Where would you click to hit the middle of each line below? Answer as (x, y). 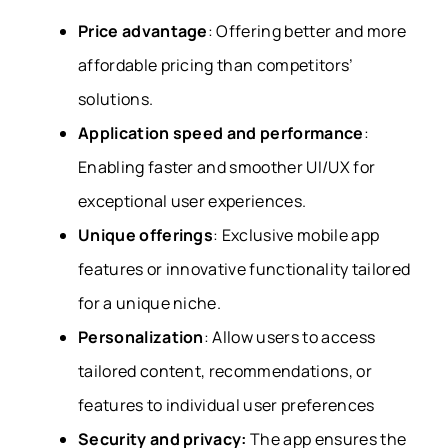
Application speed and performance (221, 132)
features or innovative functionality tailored (244, 268)
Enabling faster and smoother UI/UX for (227, 166)
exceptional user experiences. (192, 200)
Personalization (141, 336)
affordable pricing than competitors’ (216, 64)
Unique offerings (146, 234)
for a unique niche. (150, 302)
